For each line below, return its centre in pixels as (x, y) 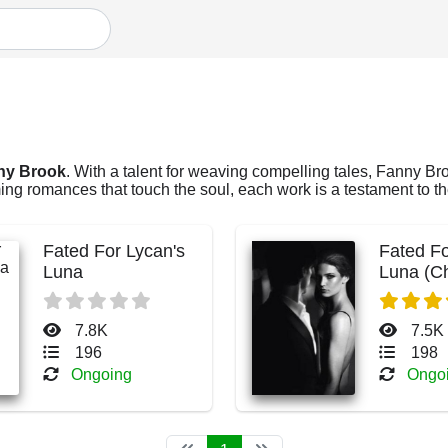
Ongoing (101, 374)
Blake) (404, 293)
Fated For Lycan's (113, 251)
